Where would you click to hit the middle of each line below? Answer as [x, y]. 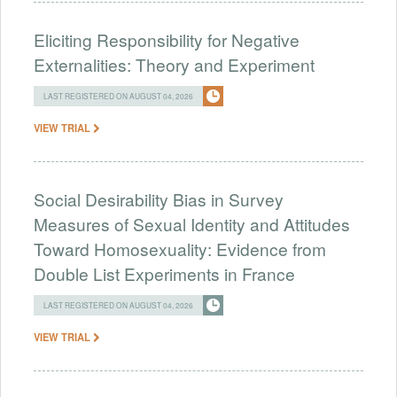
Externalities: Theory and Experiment [174, 64]
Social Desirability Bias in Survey [159, 198]
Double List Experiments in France [164, 273]
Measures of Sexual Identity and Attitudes [192, 223]
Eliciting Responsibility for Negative [167, 39]
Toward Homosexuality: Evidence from [180, 248]
